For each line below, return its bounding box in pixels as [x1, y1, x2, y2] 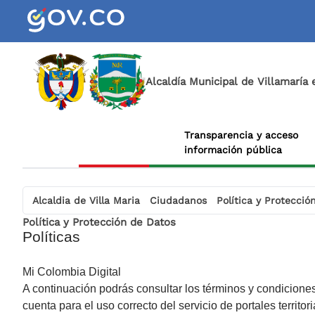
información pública [184, 143, 282, 155]
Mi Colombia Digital [22, 265, 121, 278]
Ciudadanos [149, 195, 207, 207]
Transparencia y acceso [184, 129, 298, 141]
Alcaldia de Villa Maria [32, 195, 140, 207]
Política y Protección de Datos [22, 215, 176, 229]
